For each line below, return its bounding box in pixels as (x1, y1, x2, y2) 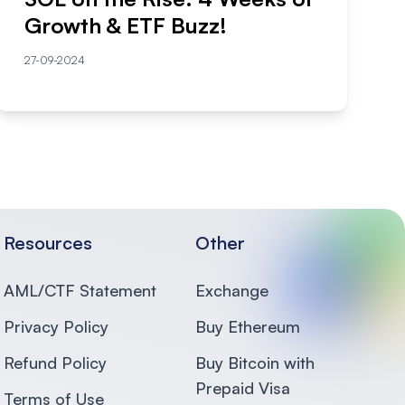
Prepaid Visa (195, 377, 290, 398)
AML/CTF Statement (4, 279, 156, 300)
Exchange (195, 279, 268, 300)
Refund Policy (4, 352, 107, 372)
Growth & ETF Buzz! (24, 11, 227, 39)
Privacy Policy (4, 316, 108, 336)
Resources (4, 231, 92, 254)
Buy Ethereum (195, 316, 300, 336)
